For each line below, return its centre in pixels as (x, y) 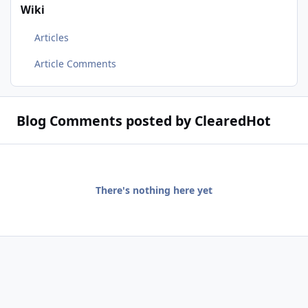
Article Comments (75, 63)
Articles (51, 38)
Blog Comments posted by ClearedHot (143, 120)
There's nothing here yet (154, 190)
